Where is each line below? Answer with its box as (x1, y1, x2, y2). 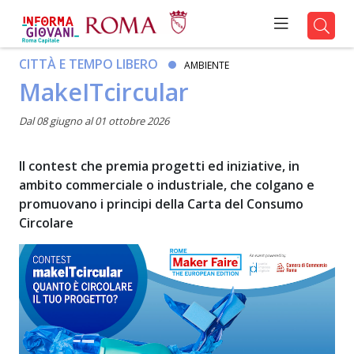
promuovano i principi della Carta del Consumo (18, 195, 303, 213)
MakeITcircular (18, 76, 189, 108)
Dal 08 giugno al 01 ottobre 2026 (18, 114, 169, 128)
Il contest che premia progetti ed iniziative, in (18, 157, 299, 175)
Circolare (18, 214, 73, 232)
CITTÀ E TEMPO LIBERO (18, 55, 158, 73)
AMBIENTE (183, 58, 229, 72)
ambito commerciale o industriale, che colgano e (18, 176, 314, 194)
